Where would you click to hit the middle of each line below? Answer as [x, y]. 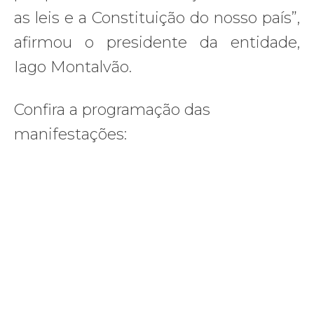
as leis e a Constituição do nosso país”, [157, 18]
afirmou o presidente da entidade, [157, 42]
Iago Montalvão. [73, 67]
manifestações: [70, 134]
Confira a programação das [112, 109]
